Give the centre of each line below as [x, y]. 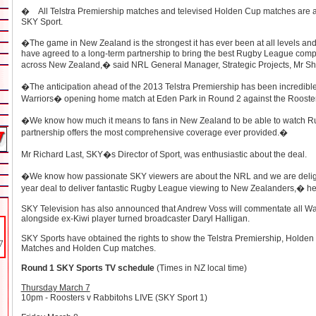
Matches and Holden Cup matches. [88, 248]
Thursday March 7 [55, 288]
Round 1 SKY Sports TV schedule [87, 268]
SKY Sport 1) [182, 298]
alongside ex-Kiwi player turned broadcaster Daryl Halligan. [136, 219]
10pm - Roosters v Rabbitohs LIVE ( [89, 298]
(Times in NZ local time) [200, 268]
